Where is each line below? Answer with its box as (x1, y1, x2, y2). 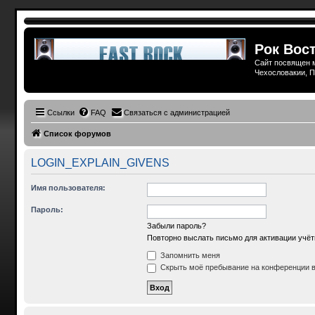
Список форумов (43, 129, 111, 138)
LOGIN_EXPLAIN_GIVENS (30, 156, 169, 169)
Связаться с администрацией (123, 108, 230, 117)
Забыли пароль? (146, 221, 206, 230)
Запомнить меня (157, 250, 220, 259)
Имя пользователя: (30, 183, 105, 192)
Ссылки (46, 108, 75, 117)
